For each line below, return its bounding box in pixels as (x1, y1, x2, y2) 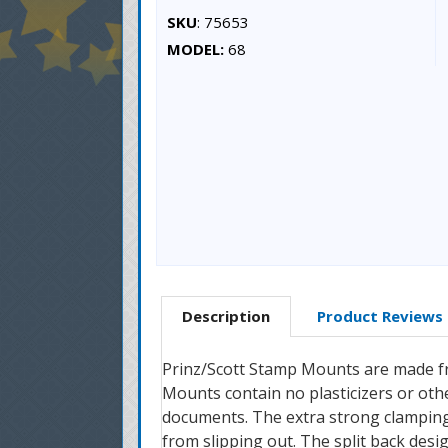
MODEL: (167, 39, 224, 59)
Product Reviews (317, 306, 443, 326)
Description (182, 306, 270, 326)
